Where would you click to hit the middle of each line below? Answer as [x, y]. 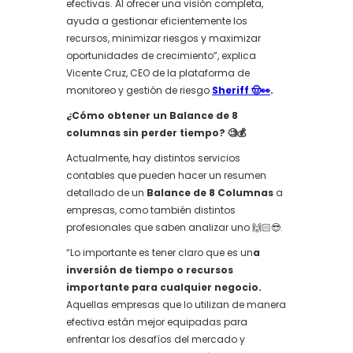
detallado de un [106, 193]
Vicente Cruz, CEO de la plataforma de [158, 73]
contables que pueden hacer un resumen [166, 175]
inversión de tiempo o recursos [150, 270]
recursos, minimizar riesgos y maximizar [163, 38]
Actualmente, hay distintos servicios [153, 158]
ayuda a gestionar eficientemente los [157, 21]
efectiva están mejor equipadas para [157, 322]
